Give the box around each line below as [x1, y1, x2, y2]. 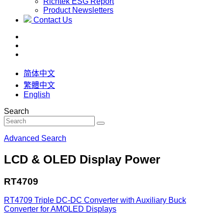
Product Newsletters [43, 5, 113, 14]
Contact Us [33, 15, 72, 24]
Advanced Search [4, 134, 66, 142]
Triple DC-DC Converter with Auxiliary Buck [34, 196, 186, 205]
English [24, 90, 50, 99]
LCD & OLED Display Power [4, 152, 160, 166]
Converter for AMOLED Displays [4, 205, 116, 214]
